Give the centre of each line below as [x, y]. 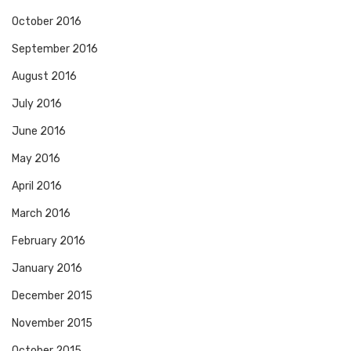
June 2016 [39, 132]
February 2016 [49, 241]
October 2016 [47, 22]
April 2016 [37, 186]
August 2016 [44, 77]
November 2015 [52, 324]
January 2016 [47, 269]
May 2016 [36, 159]
